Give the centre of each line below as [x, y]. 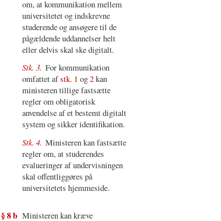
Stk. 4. [33, 142]
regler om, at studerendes [63, 153]
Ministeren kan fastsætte [86, 142]
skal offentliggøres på [57, 176]
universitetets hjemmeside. [66, 187]
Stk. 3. [33, 68]
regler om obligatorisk [58, 102]
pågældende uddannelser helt [69, 38]
